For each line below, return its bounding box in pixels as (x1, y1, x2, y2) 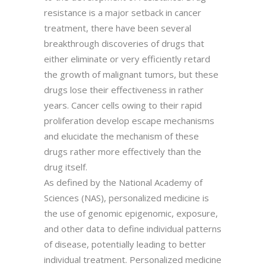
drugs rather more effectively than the (44, 145, 201, 157)
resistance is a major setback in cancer (44, 6, 201, 18)
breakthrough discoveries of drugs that (44, 37, 204, 49)
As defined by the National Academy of (44, 176, 202, 188)
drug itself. (44, 160, 87, 173)
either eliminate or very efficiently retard (44, 52, 210, 65)
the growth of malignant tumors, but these (44, 68, 218, 80)
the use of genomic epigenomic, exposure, (44, 207, 218, 219)
